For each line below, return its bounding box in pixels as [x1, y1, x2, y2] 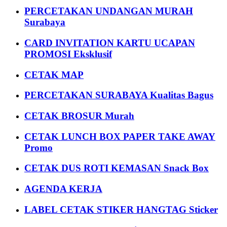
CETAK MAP [24, 69, 84, 80]
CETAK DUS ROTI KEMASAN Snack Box [24, 163, 209, 174]
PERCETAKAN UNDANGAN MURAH [24, 6, 193, 17]
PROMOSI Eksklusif [24, 48, 112, 59]
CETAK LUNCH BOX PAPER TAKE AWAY [24, 131, 215, 142]
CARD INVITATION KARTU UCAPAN [24, 37, 195, 48]
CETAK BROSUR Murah [24, 110, 134, 121]
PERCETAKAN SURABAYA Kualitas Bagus [24, 90, 213, 101]
